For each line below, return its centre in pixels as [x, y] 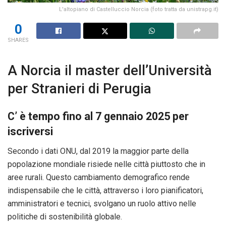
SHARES [18, 40]
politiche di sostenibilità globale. [65, 216]
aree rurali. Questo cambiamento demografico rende [99, 177]
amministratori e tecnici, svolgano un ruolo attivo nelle [102, 203]
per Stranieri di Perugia [79, 89]
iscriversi [30, 131]
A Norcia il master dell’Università [110, 71]
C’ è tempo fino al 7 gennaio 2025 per [98, 116]
